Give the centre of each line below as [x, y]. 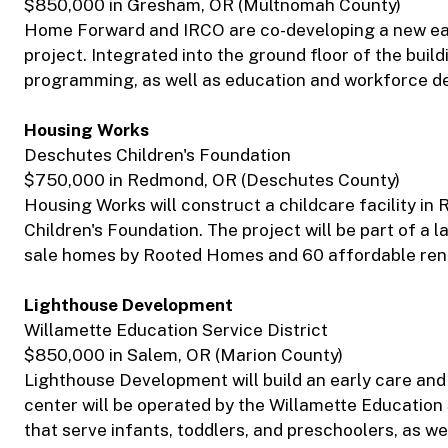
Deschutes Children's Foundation [157, 155]
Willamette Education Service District [176, 330]
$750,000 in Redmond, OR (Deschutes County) [212, 180]
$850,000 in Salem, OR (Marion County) [183, 355]
